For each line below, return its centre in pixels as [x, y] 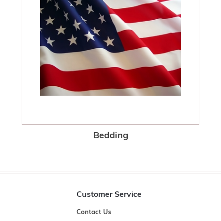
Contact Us [94, 212]
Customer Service [109, 195]
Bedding [110, 136]
